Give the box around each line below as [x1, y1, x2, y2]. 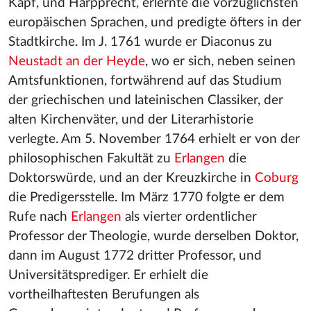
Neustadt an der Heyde [8, 55, 145, 68]
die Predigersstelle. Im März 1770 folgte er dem [8, 191, 285, 204]
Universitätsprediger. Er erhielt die [8, 269, 208, 282]
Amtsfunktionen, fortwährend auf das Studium [8, 74, 282, 87]
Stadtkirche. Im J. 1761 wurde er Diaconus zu [8, 35, 272, 49]
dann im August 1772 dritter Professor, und [8, 249, 262, 262]
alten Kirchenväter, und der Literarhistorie [8, 113, 253, 126]
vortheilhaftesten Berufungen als [8, 288, 199, 301]
